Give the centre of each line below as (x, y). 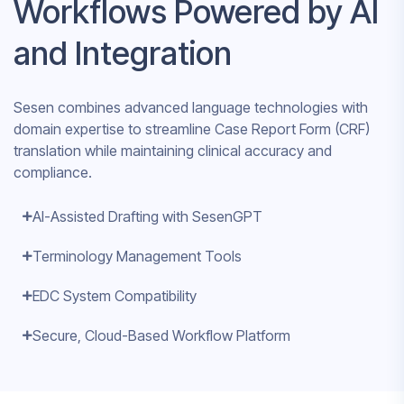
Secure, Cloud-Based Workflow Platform (161, 336)
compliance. (53, 173)
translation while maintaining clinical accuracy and (173, 151)
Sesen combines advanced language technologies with (191, 108)
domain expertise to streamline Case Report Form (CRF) (192, 129)
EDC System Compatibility (115, 296)
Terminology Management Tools (137, 257)
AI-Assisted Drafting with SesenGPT (147, 217)
